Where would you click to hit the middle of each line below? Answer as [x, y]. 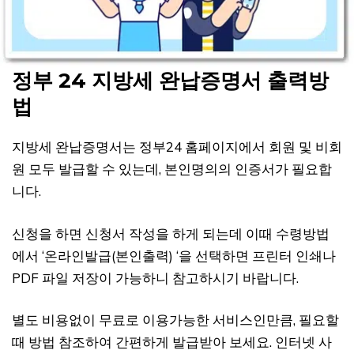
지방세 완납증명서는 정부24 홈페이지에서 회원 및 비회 [177, 147]
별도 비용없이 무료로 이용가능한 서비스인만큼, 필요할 [175, 320]
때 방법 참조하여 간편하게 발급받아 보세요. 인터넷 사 [172, 342]
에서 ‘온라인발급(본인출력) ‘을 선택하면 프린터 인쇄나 [174, 255]
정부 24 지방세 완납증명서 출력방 [170, 81]
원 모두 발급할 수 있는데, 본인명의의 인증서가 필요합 [172, 169]
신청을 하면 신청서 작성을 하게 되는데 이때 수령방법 [171, 233]
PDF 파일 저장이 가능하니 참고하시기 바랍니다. [155, 277]
